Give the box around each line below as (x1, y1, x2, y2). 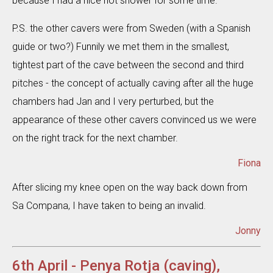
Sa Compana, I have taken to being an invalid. (12, 200, 206, 211)
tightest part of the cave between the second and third (12, 59, 244, 71)
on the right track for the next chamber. (12, 132, 178, 144)
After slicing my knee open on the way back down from (12, 182, 247, 193)
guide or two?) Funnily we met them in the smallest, (12, 41, 229, 52)
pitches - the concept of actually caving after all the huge (12, 77, 253, 89)
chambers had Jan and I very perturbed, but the (12, 96, 214, 107)
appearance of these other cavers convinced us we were (12, 114, 257, 126)
